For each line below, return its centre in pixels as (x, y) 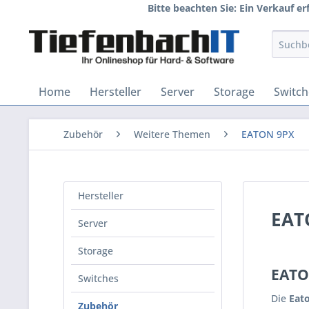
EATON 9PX (268, 134)
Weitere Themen (172, 134)
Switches (98, 278)
